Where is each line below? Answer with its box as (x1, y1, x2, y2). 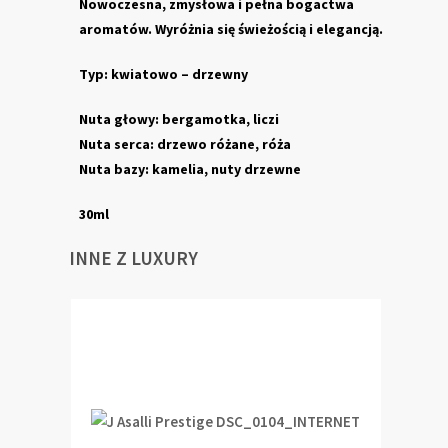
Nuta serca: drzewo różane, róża (79, 135, 291, 153)
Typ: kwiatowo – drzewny (79, 65, 248, 83)
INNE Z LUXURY (69, 246, 198, 270)
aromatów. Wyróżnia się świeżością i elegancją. (79, 20, 383, 38)
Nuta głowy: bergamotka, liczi (79, 110, 279, 128)
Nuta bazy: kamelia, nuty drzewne (79, 160, 301, 178)
